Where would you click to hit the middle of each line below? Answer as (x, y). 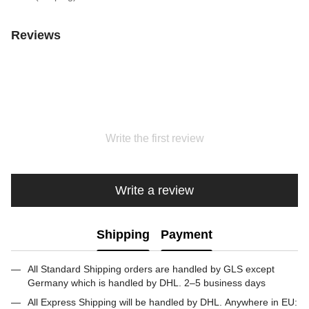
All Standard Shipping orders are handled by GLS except (151, 269)
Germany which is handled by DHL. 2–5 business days (148, 283)
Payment (187, 234)
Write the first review (154, 138)
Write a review (154, 190)
